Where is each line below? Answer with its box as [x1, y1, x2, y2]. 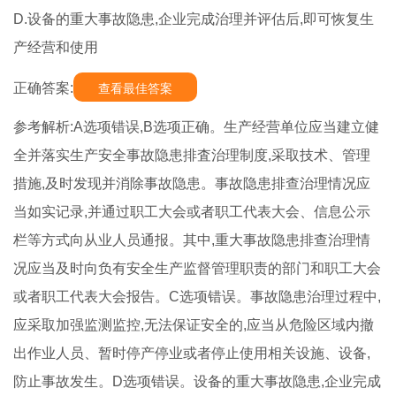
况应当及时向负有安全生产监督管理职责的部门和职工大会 [13, 261, 381, 277]
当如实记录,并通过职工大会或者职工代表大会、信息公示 [13, 204, 370, 220]
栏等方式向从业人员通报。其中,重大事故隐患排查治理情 [13, 232, 370, 248]
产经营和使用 [13, 40, 98, 56]
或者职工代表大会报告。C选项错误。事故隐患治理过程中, [13, 289, 381, 305]
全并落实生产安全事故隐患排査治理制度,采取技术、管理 [13, 148, 370, 164]
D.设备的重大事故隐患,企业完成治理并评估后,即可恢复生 [13, 11, 374, 27]
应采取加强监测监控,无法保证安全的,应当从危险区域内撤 [13, 317, 374, 333]
